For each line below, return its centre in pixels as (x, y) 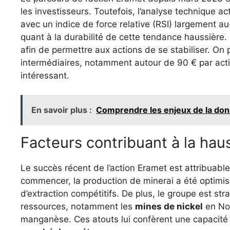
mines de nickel (169, 207)
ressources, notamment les (78, 207)
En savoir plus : (62, 110)
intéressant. (45, 75)
